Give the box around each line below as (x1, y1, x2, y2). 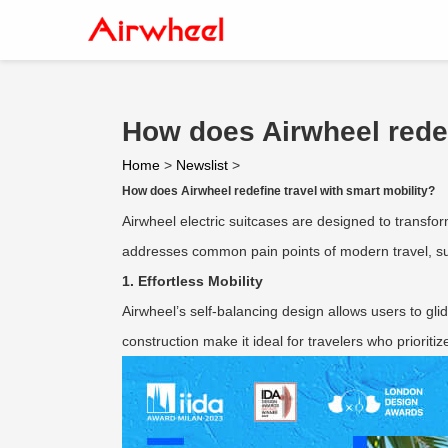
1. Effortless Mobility (122, 273, 263, 289)
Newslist (176, 157, 228, 173)
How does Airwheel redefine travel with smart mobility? (122, 184, 435, 197)
